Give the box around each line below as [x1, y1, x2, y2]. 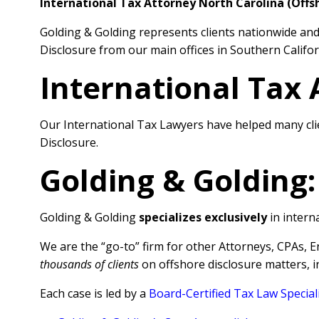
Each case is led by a [40, 286, 149, 301]
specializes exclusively [139, 209, 267, 225]
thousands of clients [40, 256, 139, 272]
